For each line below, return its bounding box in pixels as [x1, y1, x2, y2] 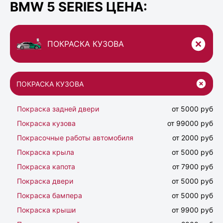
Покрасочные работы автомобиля [17, 133, 133, 142]
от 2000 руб [172, 133, 213, 142]
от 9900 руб [172, 206, 213, 215]
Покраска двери [17, 177, 73, 186]
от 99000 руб [167, 119, 213, 128]
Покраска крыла [17, 148, 74, 157]
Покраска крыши [17, 206, 76, 215]
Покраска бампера [17, 191, 82, 200]
